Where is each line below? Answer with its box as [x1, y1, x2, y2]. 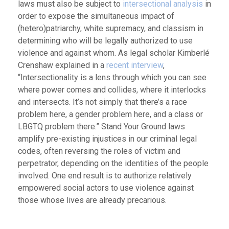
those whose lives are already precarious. [18, 195, 167, 205]
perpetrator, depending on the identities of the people [18, 158, 209, 168]
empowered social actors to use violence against [18, 182, 194, 193]
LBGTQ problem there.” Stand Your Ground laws [18, 121, 185, 131]
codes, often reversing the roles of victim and [18, 146, 180, 156]
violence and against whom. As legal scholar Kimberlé [18, 48, 210, 58]
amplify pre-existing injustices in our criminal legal [18, 133, 197, 144]
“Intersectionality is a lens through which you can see [18, 72, 207, 82]
